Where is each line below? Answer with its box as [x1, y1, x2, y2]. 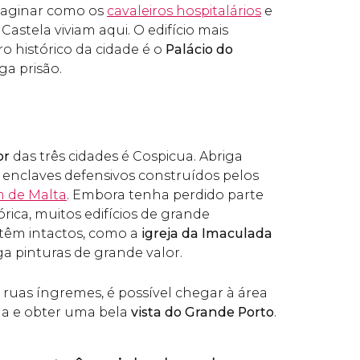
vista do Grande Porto [131, 305, 274, 320]
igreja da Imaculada [141, 226, 272, 241]
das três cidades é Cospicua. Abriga [10, 149, 243, 164]
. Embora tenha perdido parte [67, 187, 264, 202]
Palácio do [166, 42, 233, 57]
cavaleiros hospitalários [107, 3, 261, 18]
